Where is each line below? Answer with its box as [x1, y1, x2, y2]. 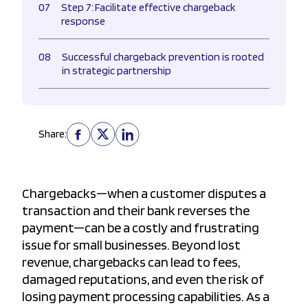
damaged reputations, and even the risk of [22, 271, 264, 288]
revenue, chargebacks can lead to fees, [22, 254, 240, 271]
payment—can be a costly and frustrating [22, 219, 259, 236]
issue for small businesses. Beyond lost [22, 236, 241, 254]
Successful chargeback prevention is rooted [62, 50, 264, 64]
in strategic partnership [62, 64, 171, 78]
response [61, 14, 105, 28]
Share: [38, 127, 67, 141]
